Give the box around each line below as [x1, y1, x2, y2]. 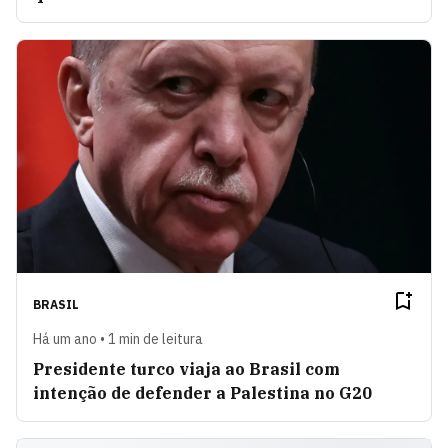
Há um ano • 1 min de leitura [33, 329, 203, 348]
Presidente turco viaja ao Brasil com [33, 358, 340, 379]
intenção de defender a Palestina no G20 [33, 382, 372, 403]
